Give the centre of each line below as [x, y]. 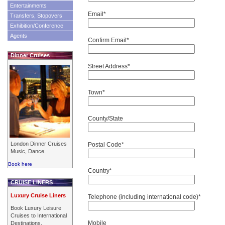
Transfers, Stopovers [36, 16]
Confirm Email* [108, 40]
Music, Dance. [28, 151]
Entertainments [28, 6]
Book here [20, 164]
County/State [105, 119]
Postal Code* [106, 145]
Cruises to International [39, 215]
